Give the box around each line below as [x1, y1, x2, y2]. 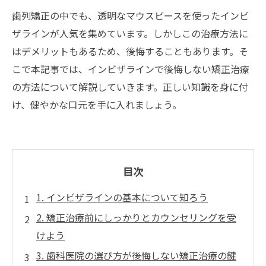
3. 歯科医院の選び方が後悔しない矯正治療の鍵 [36, 248, 236, 262]
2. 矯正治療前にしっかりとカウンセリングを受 [36, 210, 236, 224]
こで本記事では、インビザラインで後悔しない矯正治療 [12, 62, 249, 76]
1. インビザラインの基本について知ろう [36, 190, 208, 204]
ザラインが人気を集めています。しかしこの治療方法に [12, 26, 248, 40]
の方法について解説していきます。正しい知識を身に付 [12, 80, 248, 94]
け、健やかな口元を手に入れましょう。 [12, 97, 182, 112]
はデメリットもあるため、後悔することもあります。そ [12, 44, 248, 58]
